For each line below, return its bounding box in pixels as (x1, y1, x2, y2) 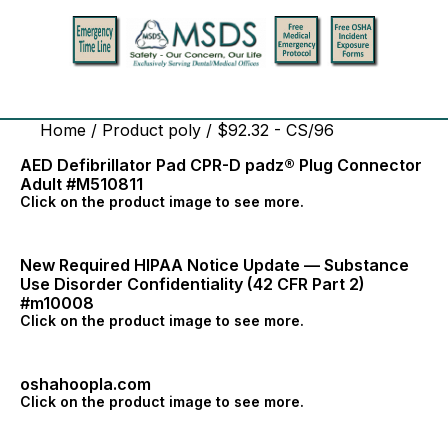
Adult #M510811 (20, 174, 143, 194)
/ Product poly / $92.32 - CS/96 (86, 120, 334, 140)
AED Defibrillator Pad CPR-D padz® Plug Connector (20, 155, 422, 175)
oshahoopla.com (20, 374, 151, 394)
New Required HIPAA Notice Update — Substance (20, 255, 409, 275)
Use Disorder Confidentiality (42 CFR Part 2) (20, 274, 365, 294)
